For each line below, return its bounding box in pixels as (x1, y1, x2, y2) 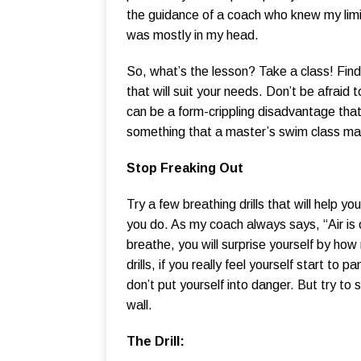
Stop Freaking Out (127, 161, 243, 176)
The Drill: (127, 334, 185, 349)
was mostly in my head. (127, 28, 259, 43)
